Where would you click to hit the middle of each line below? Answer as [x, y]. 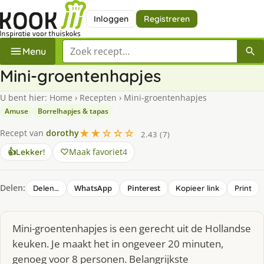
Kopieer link [197, 188]
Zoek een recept [98, 46]
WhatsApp [93, 188]
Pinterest [144, 188]
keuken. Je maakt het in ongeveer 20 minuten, [118, 243]
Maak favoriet [96, 151]
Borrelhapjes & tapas [73, 111]
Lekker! [30, 152]
